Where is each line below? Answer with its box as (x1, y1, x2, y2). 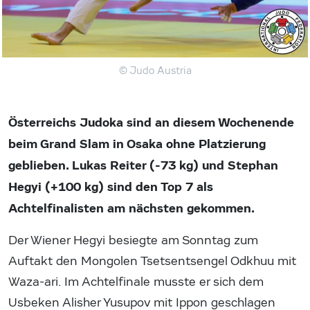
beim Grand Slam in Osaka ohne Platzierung (8, 136, 266, 152)
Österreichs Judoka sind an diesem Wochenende (8, 115, 294, 131)
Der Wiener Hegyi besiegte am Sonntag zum (8, 233, 258, 248)
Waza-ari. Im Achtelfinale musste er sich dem (8, 275, 264, 290)
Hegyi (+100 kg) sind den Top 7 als (8, 179, 213, 195)
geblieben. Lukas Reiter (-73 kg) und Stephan (8, 158, 278, 174)
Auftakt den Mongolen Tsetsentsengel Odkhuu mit (8, 254, 296, 269)
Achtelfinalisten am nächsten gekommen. (8, 201, 255, 217)
